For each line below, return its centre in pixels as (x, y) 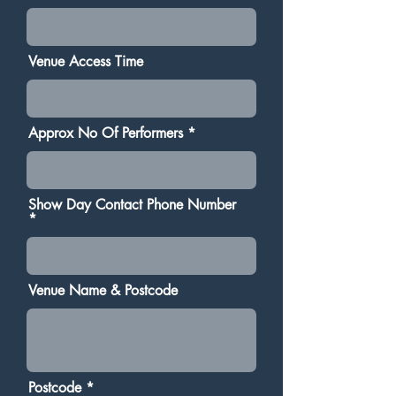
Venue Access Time (86, 61)
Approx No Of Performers (106, 133)
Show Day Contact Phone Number (132, 205)
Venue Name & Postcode (103, 290)
